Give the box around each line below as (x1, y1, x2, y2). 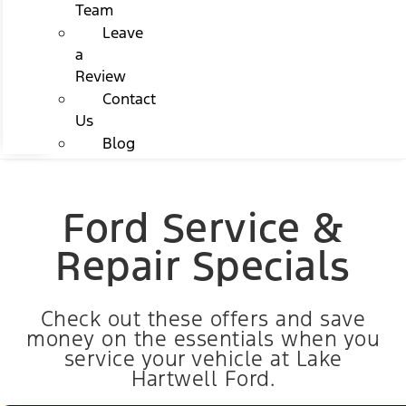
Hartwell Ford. (131, 364, 275, 392)
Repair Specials (55, 239, 351, 292)
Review (74, 65, 126, 86)
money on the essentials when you (26, 324, 380, 353)
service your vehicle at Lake (63, 344, 343, 372)
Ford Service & (63, 201, 343, 254)
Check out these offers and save (40, 304, 366, 333)
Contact (101, 88, 156, 109)
